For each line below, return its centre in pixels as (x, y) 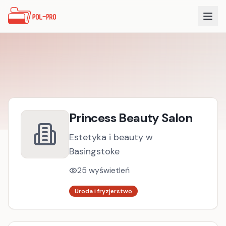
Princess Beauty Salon (131, 118)
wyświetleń (108, 170)
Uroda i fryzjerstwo (103, 191)
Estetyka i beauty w (111, 137)
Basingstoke (94, 151)
